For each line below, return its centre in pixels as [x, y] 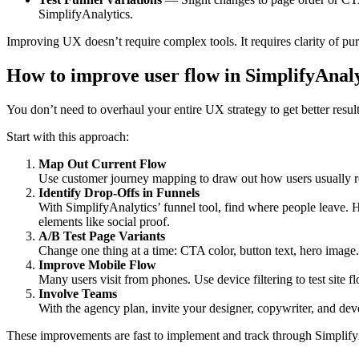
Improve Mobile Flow [97, 264]
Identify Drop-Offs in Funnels [119, 192]
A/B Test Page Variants [102, 236]
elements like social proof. [104, 221]
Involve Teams [78, 293]
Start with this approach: [68, 136]
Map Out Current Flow [103, 163]
